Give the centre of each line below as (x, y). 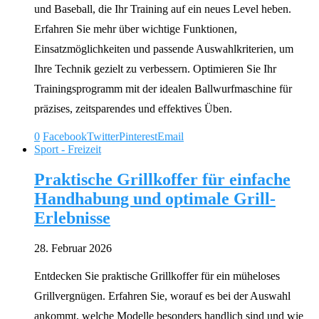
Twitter (103, 137)
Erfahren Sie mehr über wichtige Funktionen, (136, 29)
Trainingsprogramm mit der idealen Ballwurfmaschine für (163, 89)
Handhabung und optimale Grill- (155, 199)
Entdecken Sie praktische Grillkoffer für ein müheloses (157, 276)
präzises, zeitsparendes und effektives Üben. (133, 109)
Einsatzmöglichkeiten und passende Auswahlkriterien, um (164, 49)
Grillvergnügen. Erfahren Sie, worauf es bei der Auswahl (162, 296)
